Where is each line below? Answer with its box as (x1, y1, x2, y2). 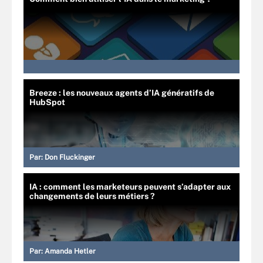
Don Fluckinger (45, 153, 95, 161)
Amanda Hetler (45, 247, 96, 255)
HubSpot (29, 97, 65, 107)
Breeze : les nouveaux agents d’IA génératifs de (29, 87, 214, 97)
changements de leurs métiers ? (29, 191, 154, 201)
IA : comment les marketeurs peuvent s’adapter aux (29, 181, 231, 191)
